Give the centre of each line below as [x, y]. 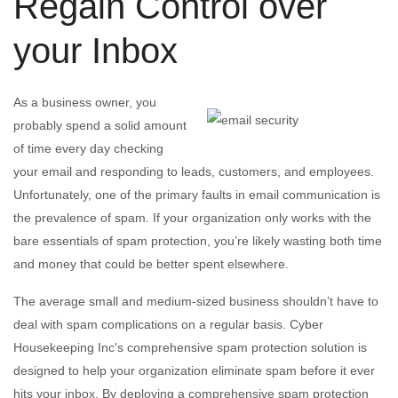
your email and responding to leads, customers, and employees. [194, 171]
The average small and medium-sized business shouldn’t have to [196, 301]
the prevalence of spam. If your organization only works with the [192, 218]
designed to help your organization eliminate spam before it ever [194, 370]
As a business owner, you [85, 102]
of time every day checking [88, 148]
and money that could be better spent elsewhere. [151, 264]
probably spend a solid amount [100, 125]
